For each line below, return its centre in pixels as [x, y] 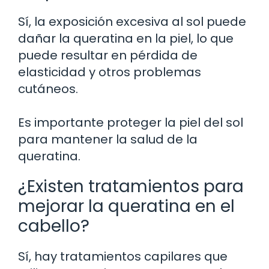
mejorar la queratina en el [126, 207]
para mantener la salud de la [108, 140]
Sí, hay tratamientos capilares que [123, 257]
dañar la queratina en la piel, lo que [126, 39]
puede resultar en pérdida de [108, 56]
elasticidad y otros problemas [110, 72]
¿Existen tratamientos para [131, 187]
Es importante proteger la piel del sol [131, 123]
